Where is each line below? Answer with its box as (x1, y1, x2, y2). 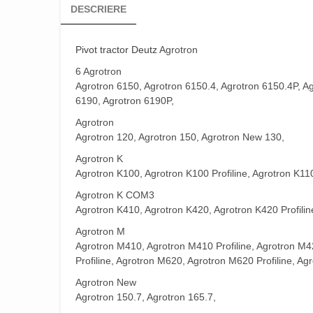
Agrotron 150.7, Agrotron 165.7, (75, 291, 216, 303)
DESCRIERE (71, 3, 126, 15)
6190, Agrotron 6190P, (75, 95, 174, 107)
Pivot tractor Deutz (75, 44, 157, 56)
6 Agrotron (75, 66, 122, 78)
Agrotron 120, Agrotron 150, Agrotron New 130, (75, 131, 284, 143)
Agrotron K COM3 (75, 189, 154, 201)
